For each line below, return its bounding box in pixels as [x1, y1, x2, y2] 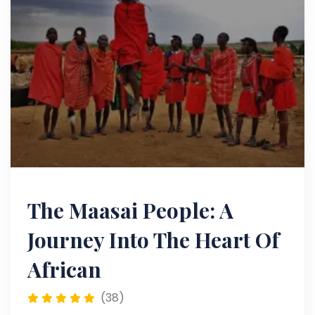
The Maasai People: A [27, 195, 233, 224]
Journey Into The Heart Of [27, 225, 279, 254]
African [27, 255, 101, 283]
